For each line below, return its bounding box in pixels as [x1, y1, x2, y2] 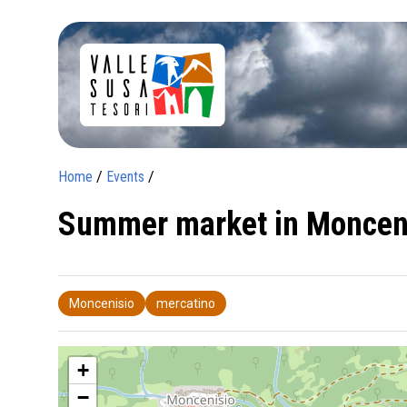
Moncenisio [69, 295, 134, 311]
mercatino [156, 295, 215, 311]
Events [106, 167, 144, 185]
